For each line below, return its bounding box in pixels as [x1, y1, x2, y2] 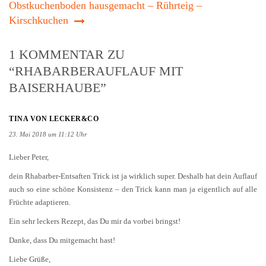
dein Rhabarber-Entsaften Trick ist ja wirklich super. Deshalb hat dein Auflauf [9, 172, 257, 181]
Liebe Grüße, [9, 255, 50, 264]
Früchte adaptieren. [9, 198, 71, 207]
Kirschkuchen [9, 14, 68, 27]
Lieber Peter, [9, 153, 49, 162]
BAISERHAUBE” [9, 80, 106, 96]
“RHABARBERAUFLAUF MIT [9, 64, 183, 79]
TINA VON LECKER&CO [9, 115, 99, 123]
